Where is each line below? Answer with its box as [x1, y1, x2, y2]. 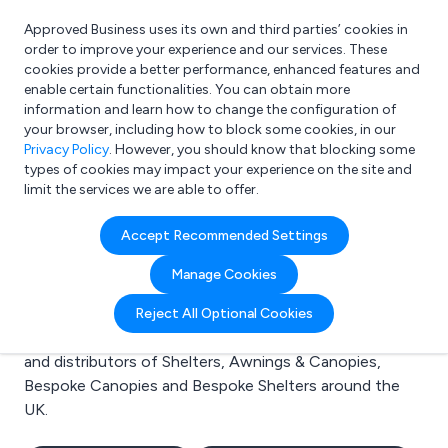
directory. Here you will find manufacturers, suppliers [24, 328, 402, 347]
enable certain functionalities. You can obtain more [24, 81, 350, 98]
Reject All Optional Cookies [135, 305, 313, 322]
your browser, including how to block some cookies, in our [24, 121, 396, 138]
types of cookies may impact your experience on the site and [24, 161, 412, 178]
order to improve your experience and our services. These [24, 41, 387, 58]
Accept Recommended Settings [120, 227, 328, 244]
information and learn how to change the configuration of [24, 101, 396, 118]
